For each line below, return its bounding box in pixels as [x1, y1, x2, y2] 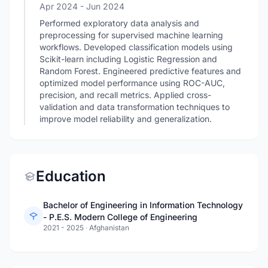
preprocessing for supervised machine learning [39, 30, 223, 40]
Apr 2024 [39, 1, 80, 11]
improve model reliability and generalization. [39, 114, 212, 124]
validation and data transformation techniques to [39, 102, 230, 112]
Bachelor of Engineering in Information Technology [43, 200, 243, 210]
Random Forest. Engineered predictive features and [39, 66, 241, 76]
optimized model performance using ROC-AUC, [39, 78, 225, 88]
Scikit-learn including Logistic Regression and [39, 54, 217, 64]
